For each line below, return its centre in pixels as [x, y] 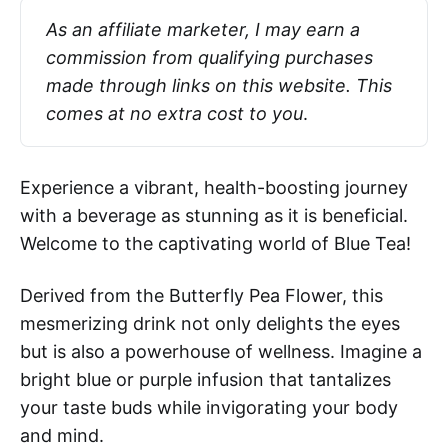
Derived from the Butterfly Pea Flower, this [201, 295]
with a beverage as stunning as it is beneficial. [214, 215]
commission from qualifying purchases [209, 57]
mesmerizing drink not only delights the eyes [210, 323]
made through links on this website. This [218, 85]
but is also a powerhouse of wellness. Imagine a [221, 351]
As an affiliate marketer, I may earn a [202, 29]
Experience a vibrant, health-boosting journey [214, 187]
